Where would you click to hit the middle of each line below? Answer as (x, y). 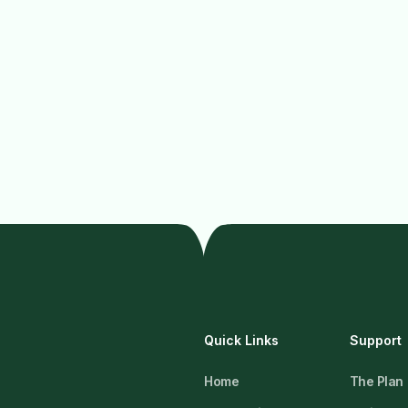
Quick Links (241, 341)
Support (375, 341)
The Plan (376, 382)
